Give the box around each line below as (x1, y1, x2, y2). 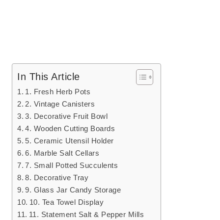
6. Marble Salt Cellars (25, 149, 100, 158)
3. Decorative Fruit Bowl (25, 112, 108, 121)
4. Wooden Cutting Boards (25, 124, 115, 133)
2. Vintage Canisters (25, 100, 95, 109)
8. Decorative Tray (25, 173, 89, 182)
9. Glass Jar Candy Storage (25, 186, 121, 194)
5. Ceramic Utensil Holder (25, 137, 114, 145)
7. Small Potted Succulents (25, 161, 118, 170)
